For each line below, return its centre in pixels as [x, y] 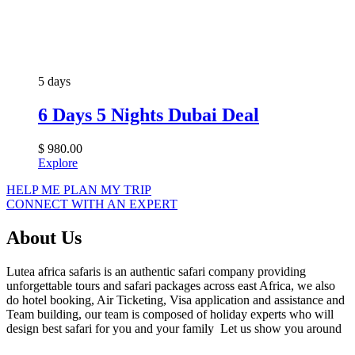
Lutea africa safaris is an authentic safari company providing [156, 271]
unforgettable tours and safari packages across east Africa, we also [171, 285]
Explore [58, 163]
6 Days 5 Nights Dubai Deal [149, 115]
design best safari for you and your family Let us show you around [174, 328]
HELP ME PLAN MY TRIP [79, 190]
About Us [44, 237]
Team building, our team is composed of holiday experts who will [170, 314]
